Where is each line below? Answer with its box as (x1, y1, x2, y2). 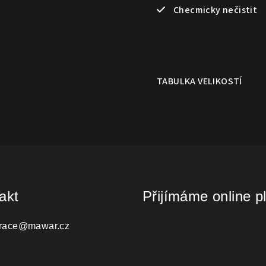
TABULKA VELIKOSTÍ (157, 74, 242, 88)
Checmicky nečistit (165, 3, 258, 17)
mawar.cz (27, 220, 70, 231)
